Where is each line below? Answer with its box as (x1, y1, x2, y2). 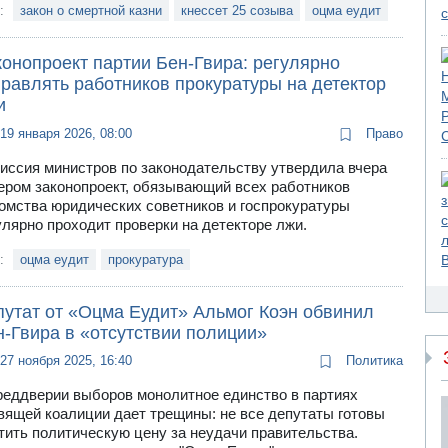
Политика (341, 353, 403, 369)
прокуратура (107, 251, 183, 267)
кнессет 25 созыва (180, 3, 293, 19)
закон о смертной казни (19, 3, 162, 19)
